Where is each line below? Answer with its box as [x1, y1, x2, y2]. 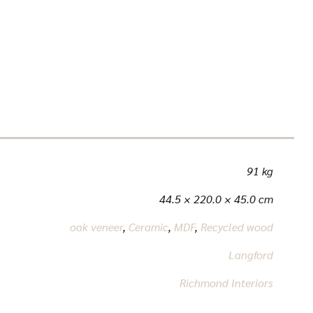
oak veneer [69, 219, 123, 235]
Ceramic [128, 219, 168, 235]
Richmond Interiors [179, 275, 273, 291]
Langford [228, 247, 273, 263]
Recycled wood [200, 219, 273, 235]
